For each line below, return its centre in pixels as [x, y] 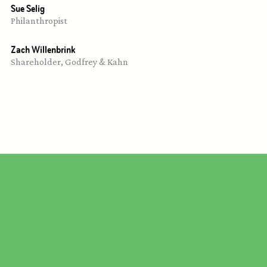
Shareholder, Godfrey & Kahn [69, 62]
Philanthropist [39, 21]
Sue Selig [28, 8]
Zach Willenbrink [43, 49]
